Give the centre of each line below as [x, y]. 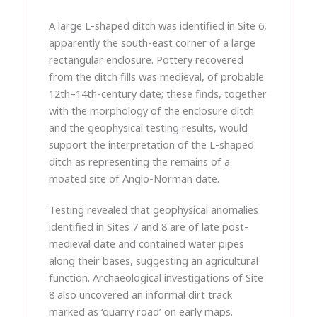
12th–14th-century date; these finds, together [158, 93]
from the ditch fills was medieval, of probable [156, 76]
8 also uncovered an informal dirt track [140, 294]
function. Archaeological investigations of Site [156, 277]
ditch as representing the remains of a [139, 161]
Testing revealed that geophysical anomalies [154, 209]
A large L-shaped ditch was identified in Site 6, [158, 25]
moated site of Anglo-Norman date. [134, 178]
